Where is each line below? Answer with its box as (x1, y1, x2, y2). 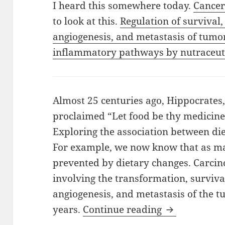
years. (53, 203, 83, 216)
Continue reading (83, 203, 165, 216)
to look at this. (53, 15, 121, 28)
